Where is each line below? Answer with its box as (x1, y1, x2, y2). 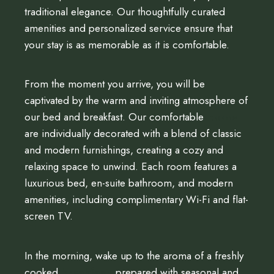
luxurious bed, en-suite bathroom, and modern (24, 176, 233, 191)
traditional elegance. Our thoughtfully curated (24, 4, 225, 19)
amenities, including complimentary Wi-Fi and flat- (24, 192, 248, 207)
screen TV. (24, 209, 73, 224)
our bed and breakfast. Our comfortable (24, 109, 207, 125)
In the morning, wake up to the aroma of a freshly (24, 248, 243, 263)
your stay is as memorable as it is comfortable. (24, 37, 229, 52)
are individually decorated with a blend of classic (24, 126, 242, 141)
